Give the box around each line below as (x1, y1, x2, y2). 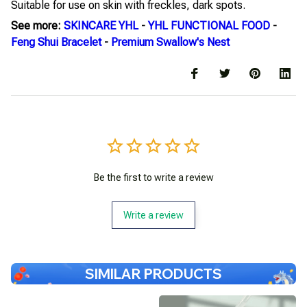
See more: (11, 19, 64, 33)
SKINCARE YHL (64, 19, 138, 33)
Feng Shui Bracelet (11, 36, 101, 49)
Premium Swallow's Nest (111, 36, 230, 49)
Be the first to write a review (93, 171, 214, 183)
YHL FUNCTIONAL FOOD (148, 19, 270, 33)
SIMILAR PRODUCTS (85, 265, 222, 282)
